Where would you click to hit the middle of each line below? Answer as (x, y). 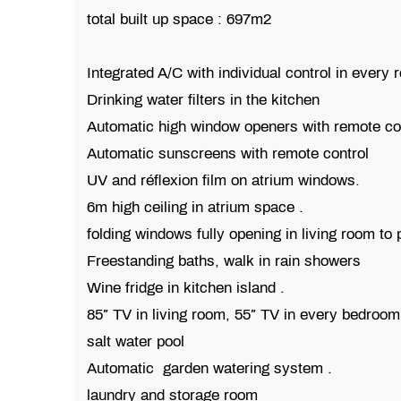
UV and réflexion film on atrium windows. (226, 180)
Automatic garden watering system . (212, 368)
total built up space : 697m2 (179, 19)
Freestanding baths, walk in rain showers (224, 260)
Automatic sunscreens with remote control (228, 153)
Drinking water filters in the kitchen (205, 99)
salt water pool (138, 341)
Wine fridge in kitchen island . (188, 287)
